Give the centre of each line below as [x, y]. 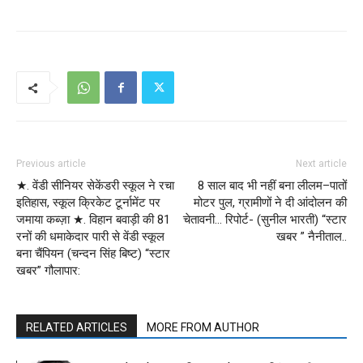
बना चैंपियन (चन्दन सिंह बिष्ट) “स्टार [93, 254]
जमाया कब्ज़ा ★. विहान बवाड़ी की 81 [93, 220]
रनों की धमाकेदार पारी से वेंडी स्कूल [90, 237]
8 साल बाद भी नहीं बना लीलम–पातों [272, 186]
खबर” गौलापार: [48, 271]
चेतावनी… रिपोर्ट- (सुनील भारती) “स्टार [265, 220]
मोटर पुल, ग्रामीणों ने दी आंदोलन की [270, 203]
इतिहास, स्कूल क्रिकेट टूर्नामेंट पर [88, 203]
